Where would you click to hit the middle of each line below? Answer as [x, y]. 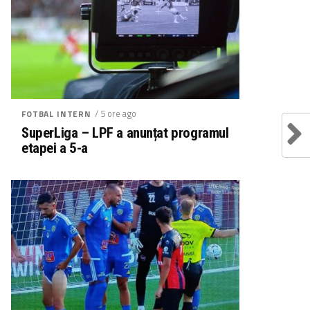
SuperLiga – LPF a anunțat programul [125, 133]
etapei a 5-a [55, 148]
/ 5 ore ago [115, 113]
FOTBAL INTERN [56, 113]
